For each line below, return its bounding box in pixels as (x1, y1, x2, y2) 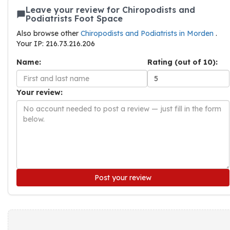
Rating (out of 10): (147, 57, 218, 67)
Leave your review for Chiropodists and (26, 5, 195, 15)
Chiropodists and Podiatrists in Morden (81, 29, 216, 38)
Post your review (94, 173, 151, 182)
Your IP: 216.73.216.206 (16, 39, 95, 48)
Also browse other (16, 29, 81, 38)
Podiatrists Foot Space (26, 13, 123, 24)
